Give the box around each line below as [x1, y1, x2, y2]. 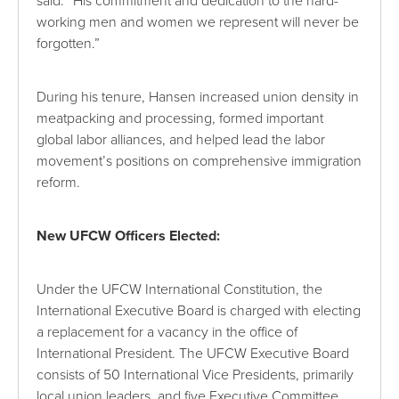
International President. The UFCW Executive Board [37, 344, 350, 362]
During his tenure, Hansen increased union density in [37, 87, 360, 106]
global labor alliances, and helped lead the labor [37, 130, 326, 149]
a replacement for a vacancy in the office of [37, 322, 298, 341]
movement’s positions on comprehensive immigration [37, 151, 362, 170]
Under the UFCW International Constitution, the [37, 280, 323, 298]
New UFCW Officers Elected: [37, 226, 221, 245]
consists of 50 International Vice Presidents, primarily [37, 365, 354, 384]
